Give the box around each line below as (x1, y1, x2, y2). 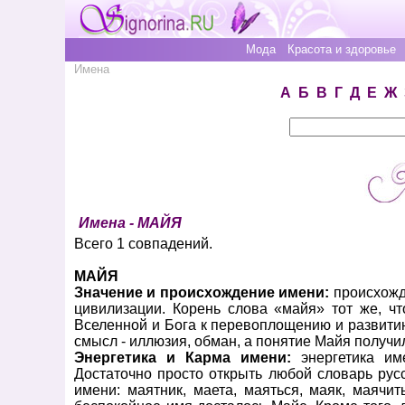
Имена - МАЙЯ (79, 215, 182, 231)
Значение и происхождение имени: (74, 285, 330, 300)
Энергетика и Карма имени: (74, 350, 301, 365)
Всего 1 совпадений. (74, 236, 212, 251)
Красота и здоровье (287, 42, 396, 56)
